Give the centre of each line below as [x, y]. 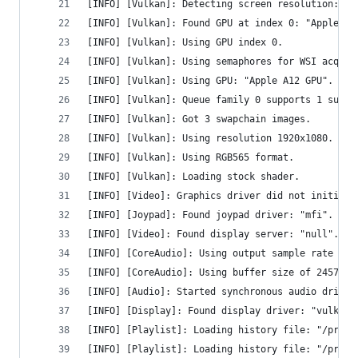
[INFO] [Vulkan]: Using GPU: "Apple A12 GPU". [210, 81]
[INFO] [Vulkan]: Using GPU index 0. [185, 42]
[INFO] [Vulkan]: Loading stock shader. [193, 177]
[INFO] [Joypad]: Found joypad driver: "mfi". [210, 215]
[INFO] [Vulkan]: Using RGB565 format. [191, 157]
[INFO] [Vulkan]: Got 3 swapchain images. [199, 119]
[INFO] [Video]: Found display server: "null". [213, 234]
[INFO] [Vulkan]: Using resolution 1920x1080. [210, 138]
